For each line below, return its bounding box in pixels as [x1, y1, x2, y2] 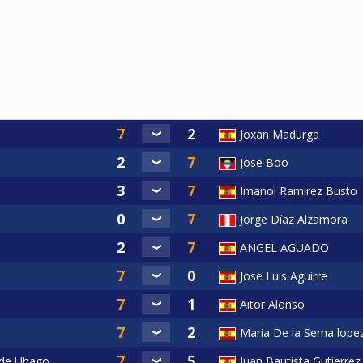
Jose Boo [240, 154, 288, 170]
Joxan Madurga [240, 126, 319, 142]
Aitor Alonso [240, 296, 305, 312]
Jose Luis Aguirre [240, 267, 327, 284]
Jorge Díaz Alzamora [240, 211, 348, 227]
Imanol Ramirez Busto [240, 182, 357, 199]
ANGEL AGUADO [240, 239, 329, 255]
